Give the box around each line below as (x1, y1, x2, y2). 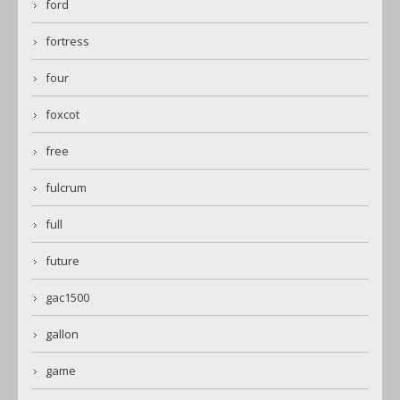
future (46, 253, 79, 270)
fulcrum (46, 179, 87, 196)
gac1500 (46, 289, 89, 306)
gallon (46, 326, 79, 343)
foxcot (46, 106, 79, 123)
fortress (46, 33, 89, 50)
